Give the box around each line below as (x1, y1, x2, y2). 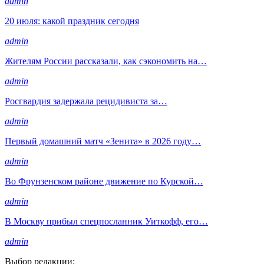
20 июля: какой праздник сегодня (5, 15, 139, 26)
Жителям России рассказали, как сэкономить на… (5, 55, 207, 66)
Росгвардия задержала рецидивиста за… (5, 95, 167, 106)
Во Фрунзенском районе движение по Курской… (5, 176, 203, 186)
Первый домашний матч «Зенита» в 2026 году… (5, 136, 201, 146)
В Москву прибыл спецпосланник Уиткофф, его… (5, 216, 208, 226)
